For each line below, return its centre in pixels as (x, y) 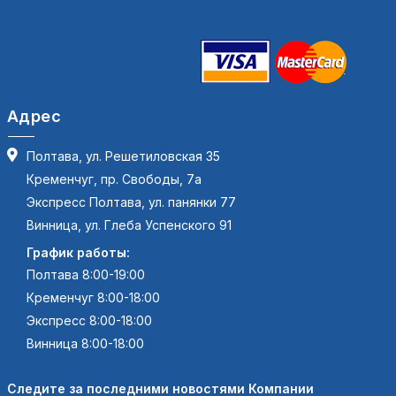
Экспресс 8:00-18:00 (89, 320)
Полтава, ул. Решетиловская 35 (123, 156)
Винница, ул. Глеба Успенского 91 (129, 225)
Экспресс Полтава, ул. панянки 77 (131, 202)
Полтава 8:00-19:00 (86, 274)
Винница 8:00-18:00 (85, 343)
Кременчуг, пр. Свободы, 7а (114, 179)
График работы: (78, 252)
